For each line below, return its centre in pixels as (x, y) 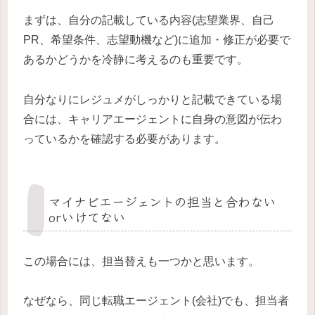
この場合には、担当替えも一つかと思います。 (141, 261)
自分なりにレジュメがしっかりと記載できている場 (153, 99)
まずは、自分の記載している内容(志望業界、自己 (149, 20)
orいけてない (87, 216)
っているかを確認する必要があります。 (124, 139)
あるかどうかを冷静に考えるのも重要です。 (136, 59)
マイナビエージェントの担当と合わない (162, 201)
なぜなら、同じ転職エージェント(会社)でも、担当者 (156, 301)
